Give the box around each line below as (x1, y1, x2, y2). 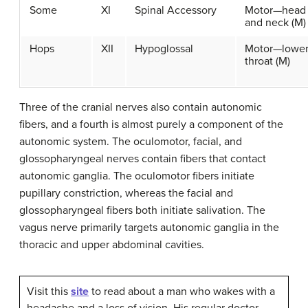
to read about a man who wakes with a (89, 285, 275, 299)
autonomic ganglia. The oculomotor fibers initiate (19, 169, 254, 184)
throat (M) (245, 54, 290, 69)
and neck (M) (245, 16, 306, 30)
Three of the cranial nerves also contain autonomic (19, 100, 262, 115)
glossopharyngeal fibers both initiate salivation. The (19, 203, 265, 218)
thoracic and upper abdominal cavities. (19, 238, 204, 252)
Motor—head (245, 3, 306, 18)
